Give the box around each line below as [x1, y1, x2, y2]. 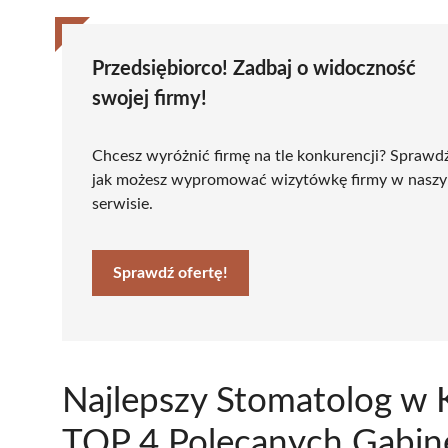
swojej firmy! [92, 88, 207, 109]
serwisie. [92, 195, 153, 212]
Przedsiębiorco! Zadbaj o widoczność [92, 58, 416, 79]
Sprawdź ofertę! [113, 264, 228, 281]
